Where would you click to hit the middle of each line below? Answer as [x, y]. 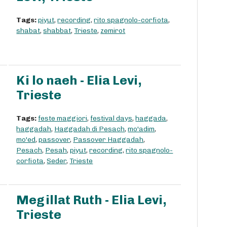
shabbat [57, 31]
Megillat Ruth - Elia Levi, [92, 200]
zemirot [113, 31]
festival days [111, 119]
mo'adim [141, 129]
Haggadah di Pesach [90, 129]
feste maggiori [63, 119]
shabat [28, 31]
